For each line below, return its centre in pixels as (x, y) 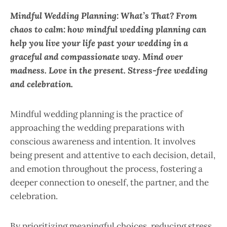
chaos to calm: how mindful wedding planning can (108, 30)
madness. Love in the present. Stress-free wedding (109, 71)
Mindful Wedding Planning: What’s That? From (104, 16)
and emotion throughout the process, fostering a (106, 169)
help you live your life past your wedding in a (99, 43)
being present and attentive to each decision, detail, (113, 155)
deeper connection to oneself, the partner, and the (109, 183)
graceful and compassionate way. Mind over (97, 57)
